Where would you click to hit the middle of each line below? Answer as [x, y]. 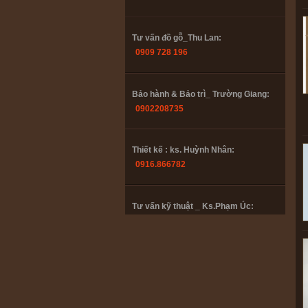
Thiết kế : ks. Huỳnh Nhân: [183, 150]
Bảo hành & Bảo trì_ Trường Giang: [201, 94]
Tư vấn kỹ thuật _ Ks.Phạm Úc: [193, 206]
